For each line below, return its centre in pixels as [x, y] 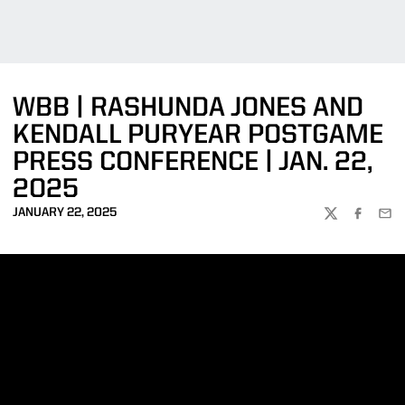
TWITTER [349, 221]
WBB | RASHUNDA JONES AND [188, 108]
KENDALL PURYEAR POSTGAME [198, 136]
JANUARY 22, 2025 [65, 212]
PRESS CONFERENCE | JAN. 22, [193, 163]
